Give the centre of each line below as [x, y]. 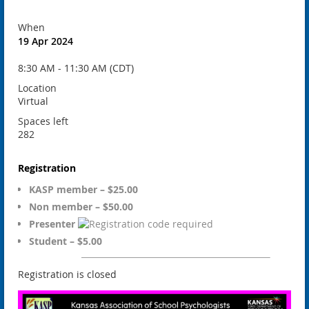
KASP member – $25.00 [83, 189]
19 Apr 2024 [46, 41]
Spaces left [43, 121]
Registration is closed [67, 274]
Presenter [53, 223]
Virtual [33, 101]
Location [37, 88]
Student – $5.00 [66, 241]
